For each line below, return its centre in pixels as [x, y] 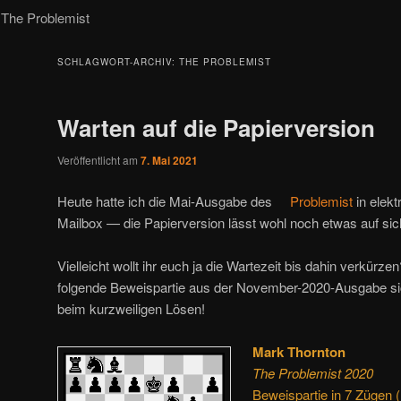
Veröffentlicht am [99, 160]
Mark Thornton [299, 352]
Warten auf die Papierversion [216, 128]
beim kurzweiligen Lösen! [131, 308]
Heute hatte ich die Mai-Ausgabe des [166, 200]
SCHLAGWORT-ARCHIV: [118, 62]
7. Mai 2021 [169, 161]
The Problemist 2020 [313, 373]
